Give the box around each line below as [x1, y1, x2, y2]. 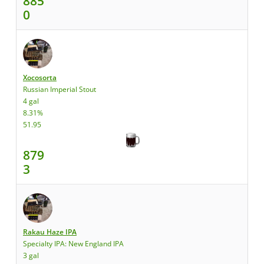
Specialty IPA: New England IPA [23, 239, 124, 249]
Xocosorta [23, 72, 57, 82]
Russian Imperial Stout [23, 84, 96, 94]
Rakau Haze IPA [23, 227, 77, 237]
